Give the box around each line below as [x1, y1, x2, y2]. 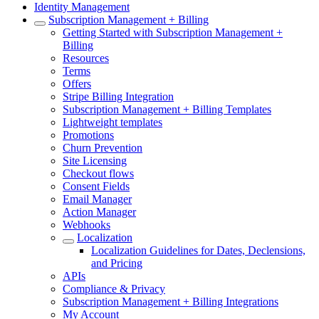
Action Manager [63, 206, 136, 218]
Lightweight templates [63, 116, 162, 128]
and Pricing [91, 257, 142, 269]
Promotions [63, 129, 114, 141]
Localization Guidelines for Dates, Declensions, [91, 244, 305, 256]
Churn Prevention [63, 142, 142, 154]
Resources [63, 52, 109, 64]
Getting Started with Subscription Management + [63, 26, 283, 38]
